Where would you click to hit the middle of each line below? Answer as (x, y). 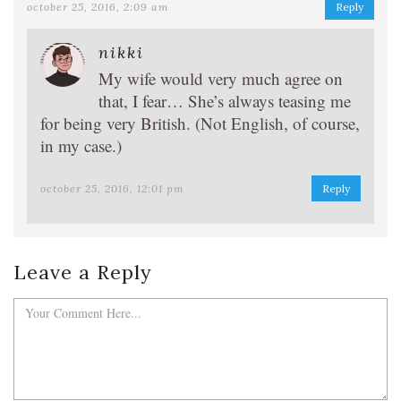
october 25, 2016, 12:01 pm (112, 188)
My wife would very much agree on (221, 78)
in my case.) (81, 145)
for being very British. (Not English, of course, (200, 123)
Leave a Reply (83, 272)
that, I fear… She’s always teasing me (225, 101)
